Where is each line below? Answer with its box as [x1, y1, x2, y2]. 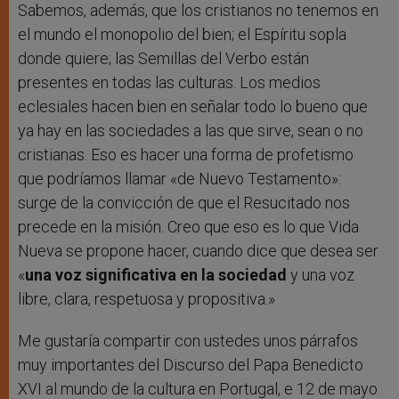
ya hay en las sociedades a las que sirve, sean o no [18, 121, 363, 141]
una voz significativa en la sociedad [25, 265, 290, 285]
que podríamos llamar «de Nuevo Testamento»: [18, 169, 341, 189]
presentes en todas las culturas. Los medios [18, 73, 321, 93]
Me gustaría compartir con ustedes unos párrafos [18, 331, 358, 351]
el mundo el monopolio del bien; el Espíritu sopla [18, 25, 346, 45]
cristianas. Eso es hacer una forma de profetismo [18, 145, 354, 165]
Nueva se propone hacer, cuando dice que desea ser [18, 241, 379, 261]
